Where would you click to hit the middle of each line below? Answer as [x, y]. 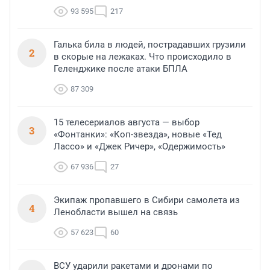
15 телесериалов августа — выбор [127, 123]
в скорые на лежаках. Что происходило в [143, 57]
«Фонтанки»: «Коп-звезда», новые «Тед [138, 135]
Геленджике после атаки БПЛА [121, 69]
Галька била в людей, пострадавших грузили [150, 45]
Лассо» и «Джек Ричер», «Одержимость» [140, 147]
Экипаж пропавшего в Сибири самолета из [147, 200]
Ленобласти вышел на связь [116, 212]
